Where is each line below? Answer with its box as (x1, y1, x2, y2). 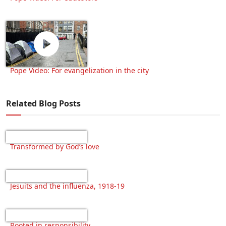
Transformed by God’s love (10, 141, 99, 151)
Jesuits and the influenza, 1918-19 (10, 181, 125, 191)
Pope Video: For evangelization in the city (10, 65, 151, 75)
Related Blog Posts (6, 97, 81, 109)
